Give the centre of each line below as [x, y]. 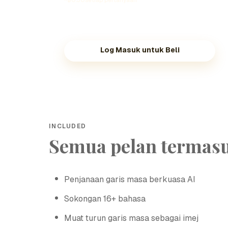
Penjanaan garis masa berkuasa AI [130, 179]
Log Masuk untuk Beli [140, 50]
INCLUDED [68, 126]
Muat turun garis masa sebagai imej [131, 218]
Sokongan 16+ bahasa [105, 199]
